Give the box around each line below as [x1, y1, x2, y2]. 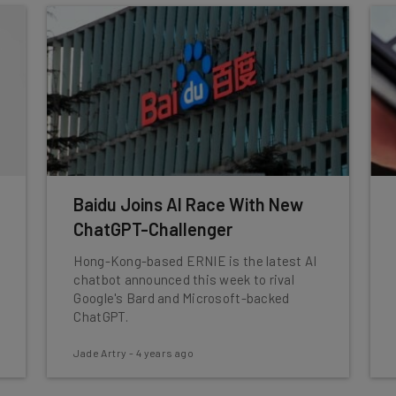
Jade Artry [73, 346, 127, 359]
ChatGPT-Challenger [73, 218, 233, 240]
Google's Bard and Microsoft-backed [73, 290, 290, 306]
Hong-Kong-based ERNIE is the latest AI [73, 253, 317, 269]
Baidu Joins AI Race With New [73, 194, 304, 215]
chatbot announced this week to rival [73, 271, 294, 287]
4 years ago [135, 346, 194, 359]
